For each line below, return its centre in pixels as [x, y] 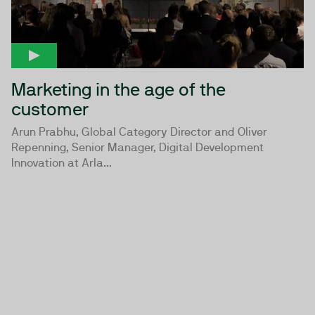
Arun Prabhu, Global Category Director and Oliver [139, 131]
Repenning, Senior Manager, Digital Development [137, 147]
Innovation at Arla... [62, 162]
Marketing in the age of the [118, 89]
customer [50, 109]
